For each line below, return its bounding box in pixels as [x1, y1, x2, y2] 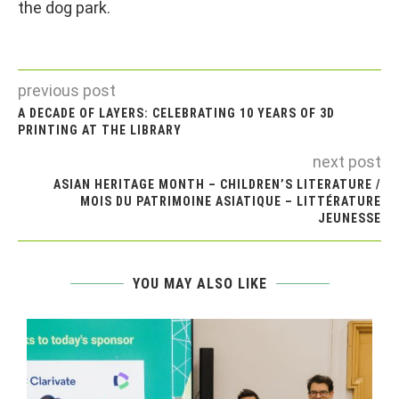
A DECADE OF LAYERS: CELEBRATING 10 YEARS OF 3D [18, 106, 335, 120]
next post [313, 152, 381, 171]
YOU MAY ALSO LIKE [132, 275, 267, 292]
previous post [18, 81, 116, 100]
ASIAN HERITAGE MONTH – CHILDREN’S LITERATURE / [53, 177, 381, 191]
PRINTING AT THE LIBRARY [18, 123, 182, 137]
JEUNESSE [318, 211, 381, 225]
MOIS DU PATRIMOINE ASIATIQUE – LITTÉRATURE [80, 194, 381, 208]
